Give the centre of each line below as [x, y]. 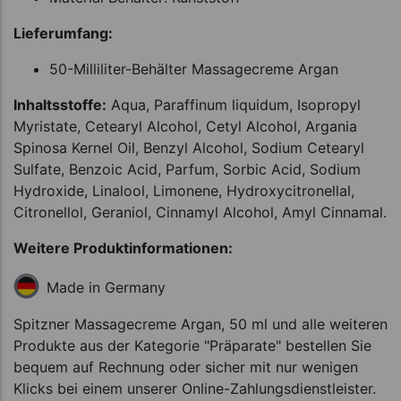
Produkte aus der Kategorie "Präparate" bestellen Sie [192, 345]
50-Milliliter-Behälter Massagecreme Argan [194, 68]
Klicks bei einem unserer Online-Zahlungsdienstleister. [195, 388]
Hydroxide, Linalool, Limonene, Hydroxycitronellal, [184, 190]
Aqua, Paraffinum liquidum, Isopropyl [234, 104]
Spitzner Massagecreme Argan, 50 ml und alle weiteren [200, 324]
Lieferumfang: [63, 33]
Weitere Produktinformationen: [123, 247]
